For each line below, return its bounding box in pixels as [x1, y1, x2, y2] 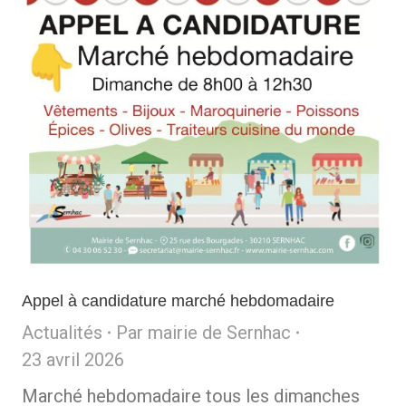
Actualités [22, 321, 102, 343]
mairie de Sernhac [148, 321, 291, 343]
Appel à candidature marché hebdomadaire [22, 291, 334, 310]
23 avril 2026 [22, 348, 124, 371]
